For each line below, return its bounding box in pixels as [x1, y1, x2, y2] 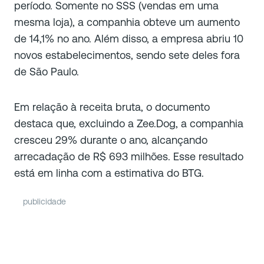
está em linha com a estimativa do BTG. [14, 166, 207, 179]
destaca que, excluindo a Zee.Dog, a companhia [14, 117, 243, 130]
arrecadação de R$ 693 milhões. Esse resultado [14, 150, 243, 163]
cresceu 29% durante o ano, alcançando [14, 133, 207, 146]
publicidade [23, 196, 66, 206]
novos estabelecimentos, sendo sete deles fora [14, 48, 240, 61]
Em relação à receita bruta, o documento [14, 100, 210, 113]
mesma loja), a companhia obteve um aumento [14, 15, 240, 28]
